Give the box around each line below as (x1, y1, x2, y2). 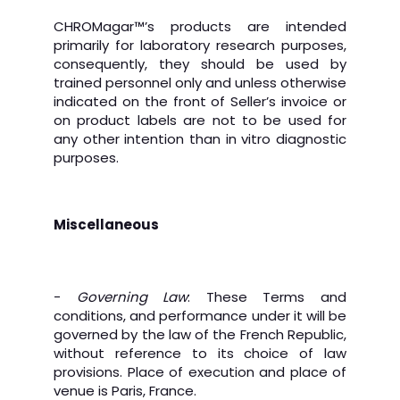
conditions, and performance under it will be (54, 306, 346, 325)
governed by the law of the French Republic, (54, 325, 346, 344)
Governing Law (76, 287, 188, 306)
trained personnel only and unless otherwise (54, 73, 346, 92)
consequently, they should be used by (54, 54, 346, 73)
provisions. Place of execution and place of (54, 362, 346, 381)
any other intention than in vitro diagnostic (54, 129, 346, 148)
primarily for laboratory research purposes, (54, 36, 346, 54)
